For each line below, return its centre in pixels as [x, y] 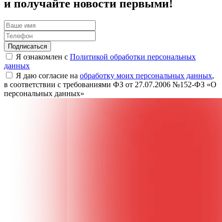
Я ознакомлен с [43, 56]
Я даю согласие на [48, 75]
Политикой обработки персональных [133, 56]
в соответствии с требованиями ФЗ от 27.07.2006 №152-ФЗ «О [110, 84]
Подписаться [28, 46]
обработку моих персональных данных [146, 75]
